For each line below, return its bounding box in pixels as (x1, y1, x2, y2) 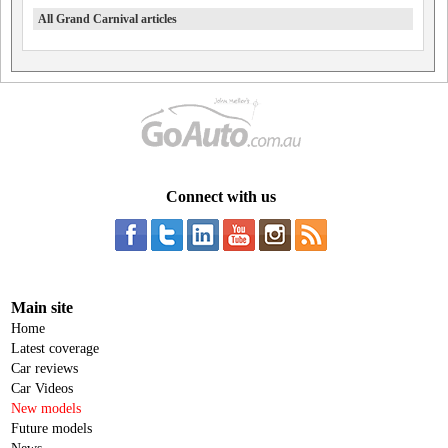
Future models (11, 421, 92, 436)
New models (11, 401, 81, 416)
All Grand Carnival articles (38, 12, 177, 26)
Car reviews (11, 361, 78, 376)
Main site (11, 299, 73, 316)
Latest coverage (11, 341, 99, 356)
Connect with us (165, 188, 276, 205)
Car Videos (11, 381, 73, 396)
